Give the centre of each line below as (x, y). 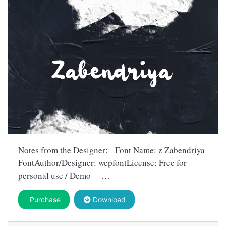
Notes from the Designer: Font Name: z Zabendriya (111, 150)
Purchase (44, 200)
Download (108, 200)
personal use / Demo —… (64, 176)
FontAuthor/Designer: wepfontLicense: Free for (102, 163)
